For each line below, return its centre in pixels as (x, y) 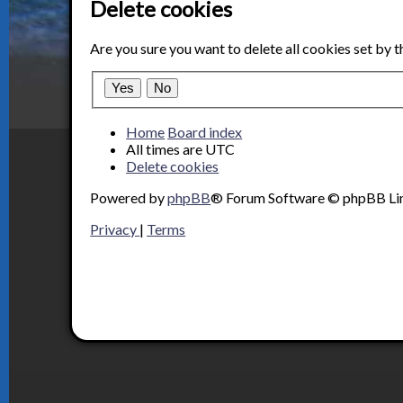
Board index (205, 131)
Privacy (114, 228)
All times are (166, 148)
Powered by (129, 197)
